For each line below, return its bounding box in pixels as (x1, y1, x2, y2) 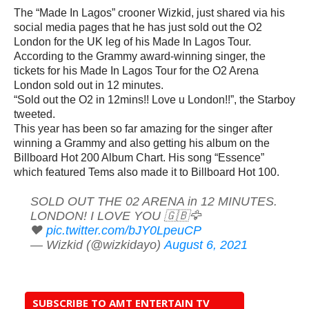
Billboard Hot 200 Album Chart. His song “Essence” (14, 152, 264, 163)
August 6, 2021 (163, 237, 248, 252)
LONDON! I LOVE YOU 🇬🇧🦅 (30, 208, 201, 223)
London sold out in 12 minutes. (14, 79, 163, 91)
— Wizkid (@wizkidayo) (30, 237, 164, 252)
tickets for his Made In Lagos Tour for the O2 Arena (14, 65, 259, 77)
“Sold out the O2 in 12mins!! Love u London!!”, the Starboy (14, 94, 295, 106)
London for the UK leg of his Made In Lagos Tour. (14, 36, 251, 48)
